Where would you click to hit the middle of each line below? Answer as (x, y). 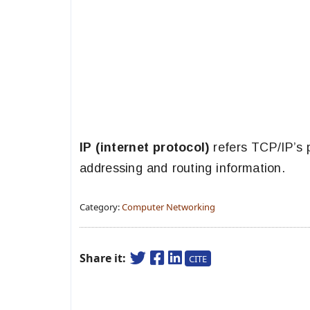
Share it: (104, 258)
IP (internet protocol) (147, 147)
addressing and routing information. (182, 168)
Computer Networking (168, 207)
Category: (101, 207)
